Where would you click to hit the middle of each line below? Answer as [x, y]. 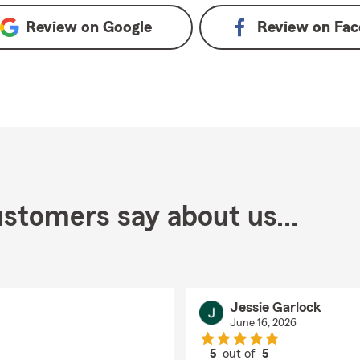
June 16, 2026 [263, 323]
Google [127, 27]
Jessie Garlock [275, 307]
